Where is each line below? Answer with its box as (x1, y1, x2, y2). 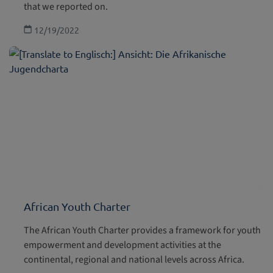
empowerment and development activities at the (24, 238, 221, 252)
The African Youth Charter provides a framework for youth (24, 224, 261, 238)
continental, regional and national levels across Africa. (24, 253, 244, 267)
